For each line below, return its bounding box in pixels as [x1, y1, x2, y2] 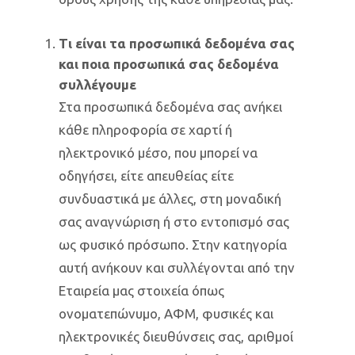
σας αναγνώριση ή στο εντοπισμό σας [59, 214, 289, 229]
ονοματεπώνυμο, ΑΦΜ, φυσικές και [59, 306, 273, 321]
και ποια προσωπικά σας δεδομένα [59, 56, 279, 71]
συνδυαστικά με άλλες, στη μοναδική [59, 191, 281, 206]
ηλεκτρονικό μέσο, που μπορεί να [59, 145, 258, 160]
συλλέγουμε [59, 77, 136, 92]
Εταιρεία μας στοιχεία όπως [59, 283, 224, 298]
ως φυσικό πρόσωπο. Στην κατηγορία [59, 237, 287, 252]
